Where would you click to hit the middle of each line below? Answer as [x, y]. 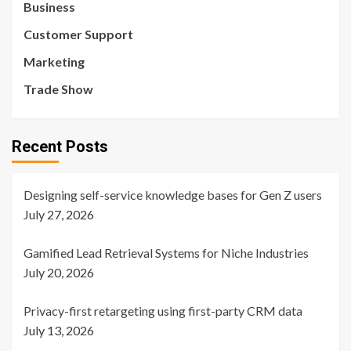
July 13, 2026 [59, 331]
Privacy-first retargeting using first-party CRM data [163, 311]
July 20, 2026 [59, 273]
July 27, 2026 [59, 215]
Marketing [54, 62]
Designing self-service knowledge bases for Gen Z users [173, 195]
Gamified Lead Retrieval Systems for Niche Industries [166, 253]
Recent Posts [60, 147]
